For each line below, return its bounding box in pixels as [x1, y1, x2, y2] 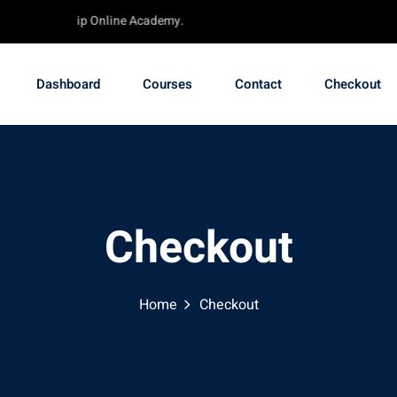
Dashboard [36, 74, 100, 94]
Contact [235, 74, 282, 94]
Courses [143, 74, 192, 94]
